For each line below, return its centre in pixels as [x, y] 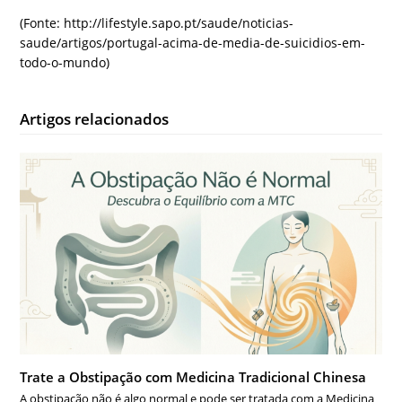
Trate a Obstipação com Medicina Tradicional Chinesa [193, 377]
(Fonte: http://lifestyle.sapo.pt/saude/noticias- [157, 23]
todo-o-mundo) [65, 63]
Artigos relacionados [95, 119]
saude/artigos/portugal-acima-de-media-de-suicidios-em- [193, 43]
